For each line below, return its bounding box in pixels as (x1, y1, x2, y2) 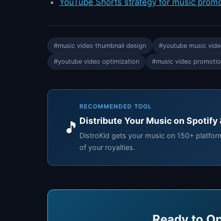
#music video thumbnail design (54, 41, 146, 49)
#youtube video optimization (54, 58, 139, 66)
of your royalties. (79, 143, 135, 152)
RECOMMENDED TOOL (79, 103, 152, 110)
